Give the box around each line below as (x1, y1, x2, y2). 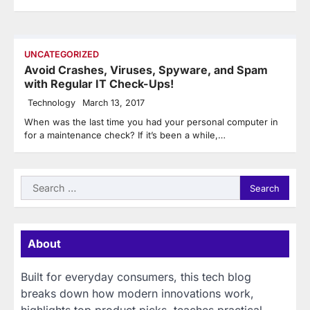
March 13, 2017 (82, 98, 145, 109)
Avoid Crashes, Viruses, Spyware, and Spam (24, 63, 268, 77)
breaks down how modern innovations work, (21, 286, 254, 301)
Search (20, 176, 56, 191)
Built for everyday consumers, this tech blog (21, 270, 251, 284)
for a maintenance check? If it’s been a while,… (24, 129, 226, 141)
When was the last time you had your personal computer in (24, 116, 278, 128)
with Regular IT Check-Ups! (24, 77, 174, 91)
